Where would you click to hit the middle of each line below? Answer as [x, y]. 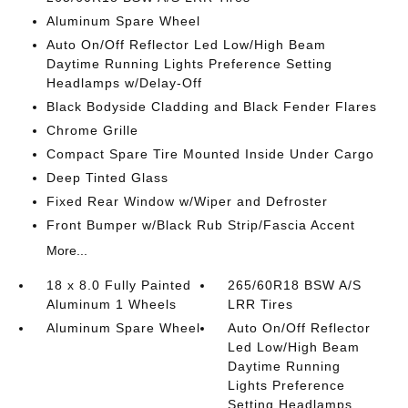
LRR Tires [261, 304]
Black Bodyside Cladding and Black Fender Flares [211, 107]
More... [66, 250]
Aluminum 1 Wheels [111, 304]
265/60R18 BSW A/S [295, 285]
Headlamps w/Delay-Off [124, 83]
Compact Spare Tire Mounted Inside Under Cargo [210, 154]
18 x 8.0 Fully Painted [118, 285]
